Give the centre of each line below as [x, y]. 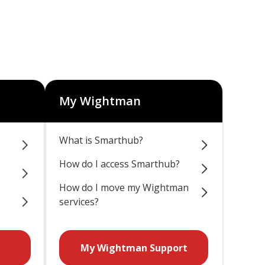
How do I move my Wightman [124, 188]
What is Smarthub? [101, 140]
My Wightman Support [134, 248]
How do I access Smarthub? [119, 164]
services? [79, 202]
